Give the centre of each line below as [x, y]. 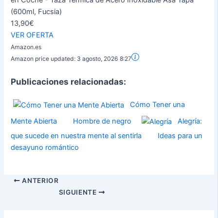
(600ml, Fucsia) [36, 12]
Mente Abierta [34, 121]
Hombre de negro [102, 121]
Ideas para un [180, 136]
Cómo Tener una [158, 105]
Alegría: [190, 121]
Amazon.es [26, 47]
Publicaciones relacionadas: [69, 82]
